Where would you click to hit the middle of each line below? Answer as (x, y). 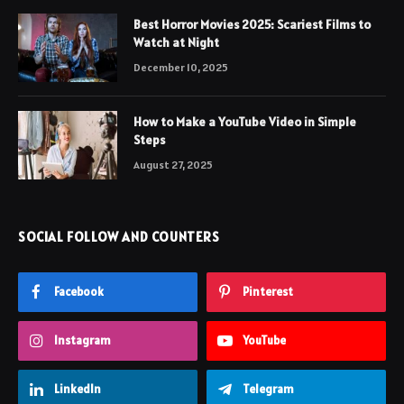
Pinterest (268, 292)
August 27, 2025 (173, 165)
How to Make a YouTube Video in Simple (245, 122)
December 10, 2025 (181, 68)
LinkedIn (78, 390)
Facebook (79, 292)
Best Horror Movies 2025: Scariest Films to (252, 25)
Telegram (268, 390)
